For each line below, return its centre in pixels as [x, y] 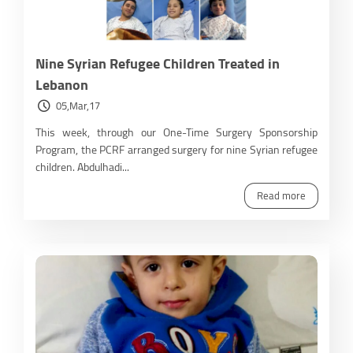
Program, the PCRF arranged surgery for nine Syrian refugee [176, 150]
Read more [281, 196]
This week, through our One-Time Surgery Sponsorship [176, 133]
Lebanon [62, 85]
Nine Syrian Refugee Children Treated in [158, 64]
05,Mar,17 [78, 106]
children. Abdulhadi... [82, 167]
